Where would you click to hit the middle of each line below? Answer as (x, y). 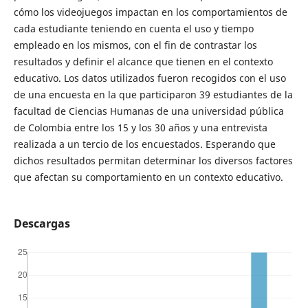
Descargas (42, 224)
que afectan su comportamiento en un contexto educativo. (148, 177)
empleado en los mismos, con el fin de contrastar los (135, 45)
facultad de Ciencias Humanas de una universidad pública (148, 111)
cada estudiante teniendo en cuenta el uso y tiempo (133, 29)
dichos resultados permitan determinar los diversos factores (153, 161)
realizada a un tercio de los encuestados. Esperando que (144, 144)
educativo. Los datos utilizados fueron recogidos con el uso (150, 78)
